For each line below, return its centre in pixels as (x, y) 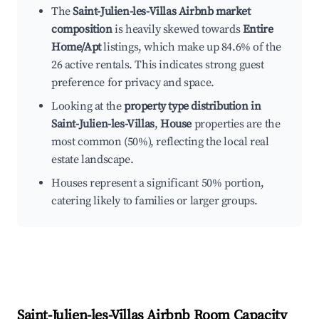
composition (82, 30)
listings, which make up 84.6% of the (191, 47)
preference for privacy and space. (133, 83)
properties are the (236, 124)
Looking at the (88, 106)
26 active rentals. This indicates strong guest (158, 65)
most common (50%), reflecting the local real (160, 142)
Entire (258, 30)
